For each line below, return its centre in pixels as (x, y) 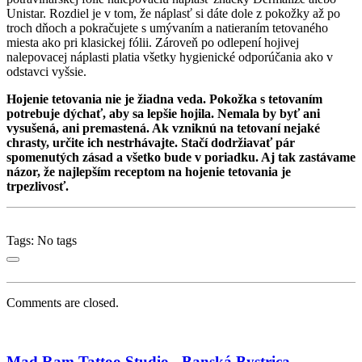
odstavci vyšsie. (46, 71)
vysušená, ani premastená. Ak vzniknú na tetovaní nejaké (163, 128)
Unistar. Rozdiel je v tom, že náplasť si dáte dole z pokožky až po (173, 13)
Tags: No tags (42, 240)
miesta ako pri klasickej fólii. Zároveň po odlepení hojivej (153, 42)
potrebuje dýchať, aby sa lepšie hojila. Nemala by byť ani (163, 113)
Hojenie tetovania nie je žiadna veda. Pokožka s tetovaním (164, 99)
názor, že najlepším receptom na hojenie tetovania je (149, 171)
